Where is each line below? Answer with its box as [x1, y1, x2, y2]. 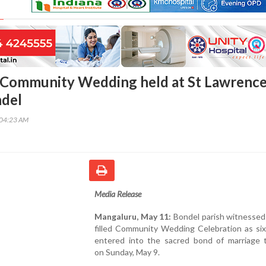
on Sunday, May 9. [94, 246, 161, 257]
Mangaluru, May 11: [94, 211, 172, 221]
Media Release [94, 188, 141, 199]
